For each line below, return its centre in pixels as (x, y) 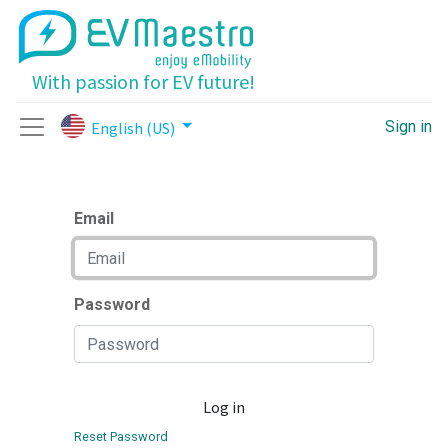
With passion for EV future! (143, 81)
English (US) (133, 128)
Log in (224, 407)
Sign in (408, 126)
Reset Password (121, 436)
